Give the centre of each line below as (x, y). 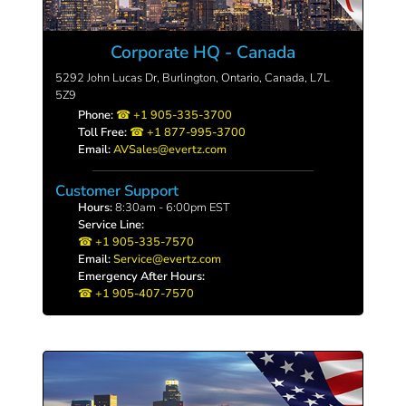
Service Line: (111, 225)
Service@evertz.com (168, 260)
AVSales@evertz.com (170, 149)
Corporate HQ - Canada (203, 53)
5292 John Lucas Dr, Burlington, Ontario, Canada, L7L (192, 77)
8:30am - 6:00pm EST (172, 208)
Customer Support (116, 191)
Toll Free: (103, 132)
